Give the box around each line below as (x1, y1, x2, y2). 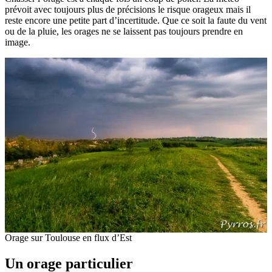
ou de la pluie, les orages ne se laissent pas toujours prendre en (5, 26, 243, 37)
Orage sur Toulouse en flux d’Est (5, 233, 132, 243)
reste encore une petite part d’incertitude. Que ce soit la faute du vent (5, 15, 267, 26)
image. (5, 37, 30, 48)
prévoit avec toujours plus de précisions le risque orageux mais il (5, 4, 251, 15)
